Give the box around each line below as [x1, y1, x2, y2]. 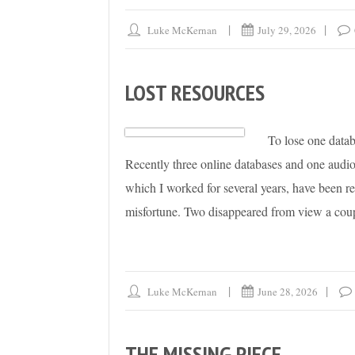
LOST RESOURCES [125, 78, 265, 108]
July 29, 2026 [258, 23, 317, 38]
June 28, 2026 [258, 284, 319, 300]
